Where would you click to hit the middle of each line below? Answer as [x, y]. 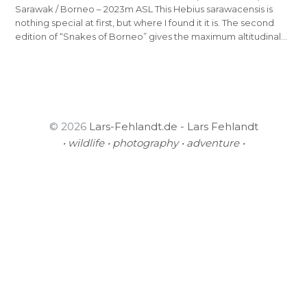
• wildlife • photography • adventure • [153, 143]
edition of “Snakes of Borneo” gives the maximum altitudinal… [151, 37]
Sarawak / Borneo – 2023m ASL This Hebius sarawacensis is [144, 9]
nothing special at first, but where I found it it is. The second [145, 23]
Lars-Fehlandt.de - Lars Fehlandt [173, 127]
